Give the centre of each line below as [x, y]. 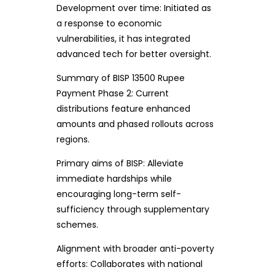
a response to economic [109, 24]
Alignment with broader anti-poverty [135, 249]
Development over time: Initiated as [134, 8]
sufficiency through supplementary [133, 210]
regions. [73, 140]
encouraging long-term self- [118, 194]
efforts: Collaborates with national [129, 264]
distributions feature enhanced [123, 109]
